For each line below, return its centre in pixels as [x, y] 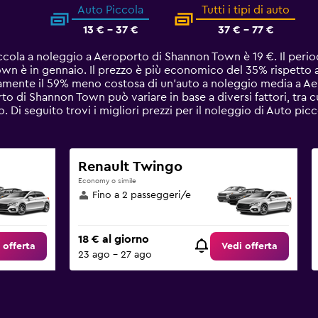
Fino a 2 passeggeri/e [141, 195]
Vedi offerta [250, 247]
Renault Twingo [130, 167]
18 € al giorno [113, 240]
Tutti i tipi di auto [246, 10]
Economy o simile [107, 181]
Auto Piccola [110, 10]
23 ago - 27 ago [115, 255]
